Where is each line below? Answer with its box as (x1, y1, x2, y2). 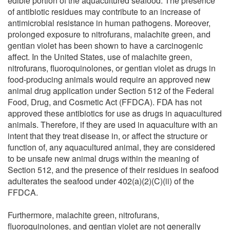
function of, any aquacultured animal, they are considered (8, 141, 215, 153)
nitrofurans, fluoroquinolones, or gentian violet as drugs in (8, 62, 216, 74)
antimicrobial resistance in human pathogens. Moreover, (8, 16, 210, 29)
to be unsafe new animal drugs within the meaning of (8, 152, 199, 164)
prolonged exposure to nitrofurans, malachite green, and (8, 28, 210, 40)
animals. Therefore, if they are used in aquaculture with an (8, 118, 218, 130)
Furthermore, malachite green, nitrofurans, (8, 208, 159, 221)
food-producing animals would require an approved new (8, 73, 210, 85)
